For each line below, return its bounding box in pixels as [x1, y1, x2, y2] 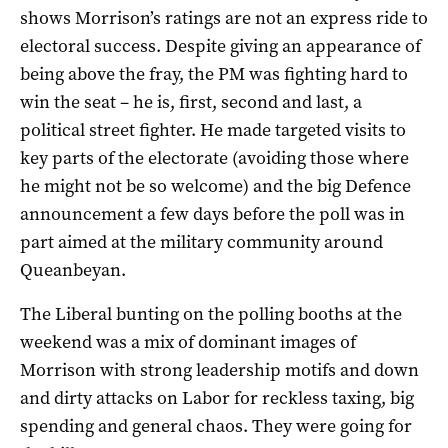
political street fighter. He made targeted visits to [20, 117, 406, 142]
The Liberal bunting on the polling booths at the [20, 301, 402, 326]
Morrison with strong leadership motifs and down [20, 357, 419, 382]
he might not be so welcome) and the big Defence [20, 173, 411, 198]
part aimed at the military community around [20, 229, 383, 254]
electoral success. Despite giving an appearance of [20, 33, 421, 58]
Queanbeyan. [20, 257, 126, 282]
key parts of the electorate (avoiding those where [20, 145, 409, 170]
